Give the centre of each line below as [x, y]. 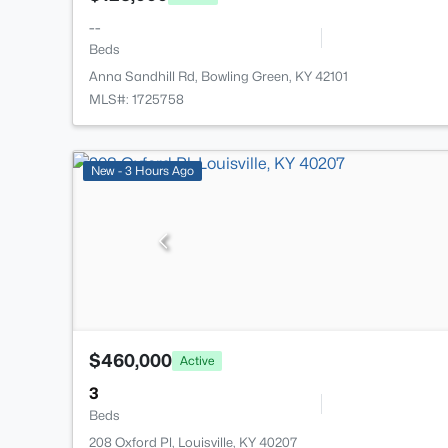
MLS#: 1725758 [136, 99]
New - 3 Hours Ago [142, 171]
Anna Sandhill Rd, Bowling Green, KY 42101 [218, 76]
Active [197, 360]
